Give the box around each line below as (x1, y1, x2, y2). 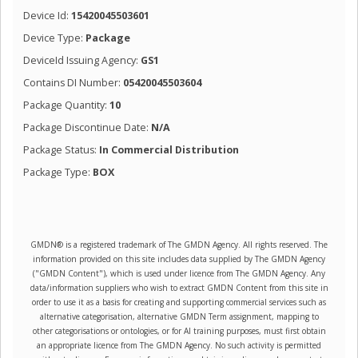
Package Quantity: (22, 97, 109, 112)
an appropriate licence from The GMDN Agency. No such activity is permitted (37, 340, 321, 352)
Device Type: (22, 30, 86, 45)
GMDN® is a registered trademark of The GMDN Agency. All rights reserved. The (30, 239, 328, 251)
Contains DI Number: (22, 75, 123, 89)
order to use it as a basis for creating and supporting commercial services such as (32, 296, 326, 308)
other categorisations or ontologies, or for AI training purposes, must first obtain (32, 325, 326, 337)
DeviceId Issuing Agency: (22, 53, 141, 67)
